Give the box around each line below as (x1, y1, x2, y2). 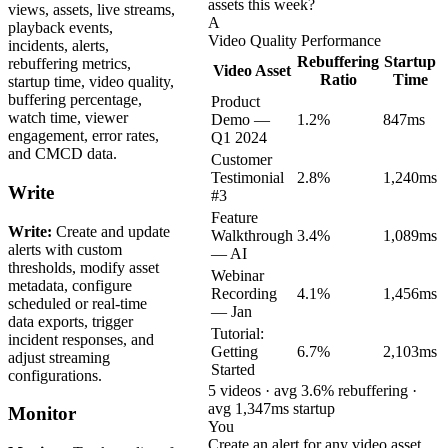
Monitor (8, 403, 76, 425)
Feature (211, 208, 258, 226)
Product (211, 92, 260, 110)
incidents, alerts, (8, 37, 109, 55)
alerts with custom (8, 240, 122, 258)
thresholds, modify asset (8, 258, 159, 276)
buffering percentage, (8, 91, 142, 109)
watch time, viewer (8, 109, 128, 127)
